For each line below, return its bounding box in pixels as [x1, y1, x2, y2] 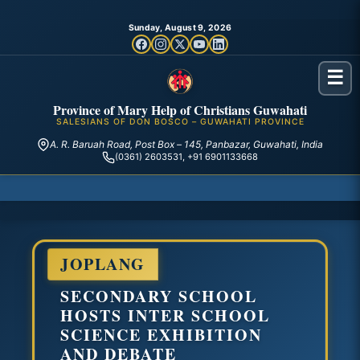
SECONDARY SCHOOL [60, 284, 257, 308]
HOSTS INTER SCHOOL [60, 303, 270, 327]
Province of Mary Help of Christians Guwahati [53, 100, 307, 120]
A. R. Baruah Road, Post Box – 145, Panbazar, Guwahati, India [50, 138, 323, 151]
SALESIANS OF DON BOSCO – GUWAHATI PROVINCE [55, 117, 305, 128]
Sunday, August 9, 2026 [128, 22, 232, 33]
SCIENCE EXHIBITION [60, 322, 262, 346]
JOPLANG [60, 252, 145, 276]
